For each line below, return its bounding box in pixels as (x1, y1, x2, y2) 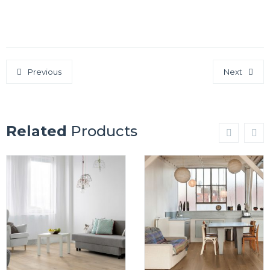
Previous (28, 67, 61, 77)
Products (67, 122, 137, 140)
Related (6, 122, 67, 140)
